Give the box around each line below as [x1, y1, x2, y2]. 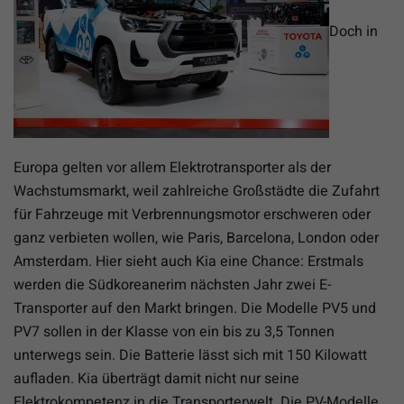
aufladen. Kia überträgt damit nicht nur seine [14, 367, 299, 390]
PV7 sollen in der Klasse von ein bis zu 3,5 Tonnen [14, 320, 335, 343]
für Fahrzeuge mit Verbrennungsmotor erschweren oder [14, 203, 371, 225]
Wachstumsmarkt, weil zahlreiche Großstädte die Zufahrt [14, 179, 380, 202]
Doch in [329, 20, 378, 42]
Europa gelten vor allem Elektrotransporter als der [14, 156, 331, 179]
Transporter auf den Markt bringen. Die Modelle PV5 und [14, 297, 376, 319]
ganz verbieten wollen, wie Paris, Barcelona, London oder [14, 226, 379, 249]
